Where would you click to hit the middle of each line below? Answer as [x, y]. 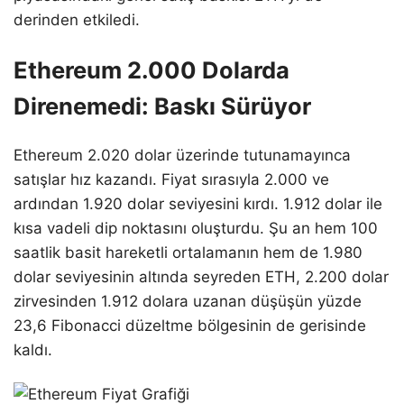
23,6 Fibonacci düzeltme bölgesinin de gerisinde [190, 325]
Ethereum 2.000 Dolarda [151, 69]
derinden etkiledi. [77, 19]
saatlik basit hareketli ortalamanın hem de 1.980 [188, 252]
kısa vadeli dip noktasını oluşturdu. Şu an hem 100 [196, 228]
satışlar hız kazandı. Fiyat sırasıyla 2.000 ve [171, 179]
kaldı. [33, 349]
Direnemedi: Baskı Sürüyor [162, 106]
